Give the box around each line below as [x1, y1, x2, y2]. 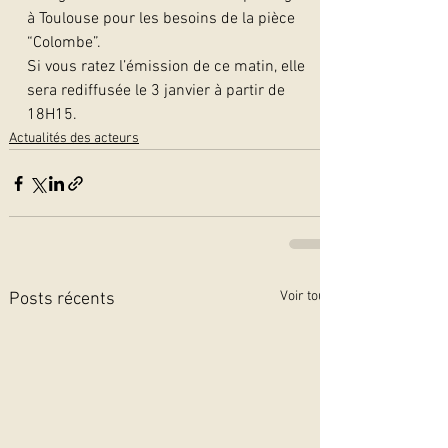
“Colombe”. [27, 33, 101, 53]
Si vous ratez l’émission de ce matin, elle [27, 57, 309, 77]
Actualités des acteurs [9, 130, 139, 147]
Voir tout [280, 288, 329, 305]
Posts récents [9, 289, 115, 310]
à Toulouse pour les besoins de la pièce [27, 9, 299, 29]
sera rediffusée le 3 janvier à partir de [27, 81, 289, 101]
